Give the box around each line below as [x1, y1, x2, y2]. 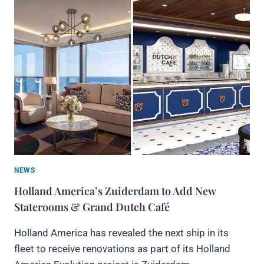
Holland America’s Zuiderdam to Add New [14, 183, 216, 198]
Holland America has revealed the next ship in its [14, 226, 229, 239]
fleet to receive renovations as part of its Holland [14, 242, 230, 255]
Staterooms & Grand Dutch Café [14, 199, 170, 214]
